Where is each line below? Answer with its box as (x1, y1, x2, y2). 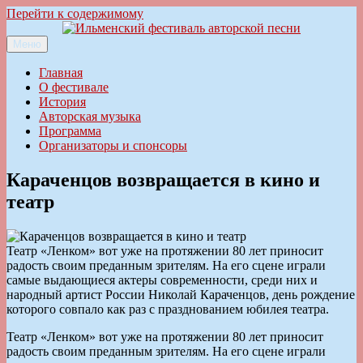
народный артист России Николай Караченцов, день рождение (6, 287, 355, 301)
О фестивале (39, 80, 109, 94)
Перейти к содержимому (6, 6, 143, 20)
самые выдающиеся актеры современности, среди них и (6, 272, 318, 287)
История (39, 95, 86, 109)
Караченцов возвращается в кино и (6, 169, 320, 190)
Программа (39, 124, 101, 138)
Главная (39, 66, 83, 79)
